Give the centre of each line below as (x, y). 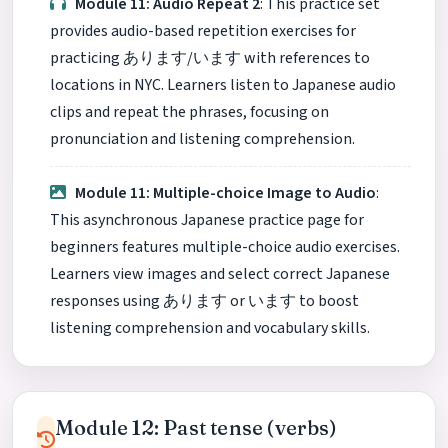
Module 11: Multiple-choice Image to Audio (226, 193)
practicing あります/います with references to (210, 58)
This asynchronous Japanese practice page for (207, 220)
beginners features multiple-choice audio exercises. (225, 247)
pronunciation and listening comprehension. (202, 139)
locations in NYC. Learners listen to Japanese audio (223, 85)
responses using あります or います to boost (204, 301)
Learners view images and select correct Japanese (220, 274)
